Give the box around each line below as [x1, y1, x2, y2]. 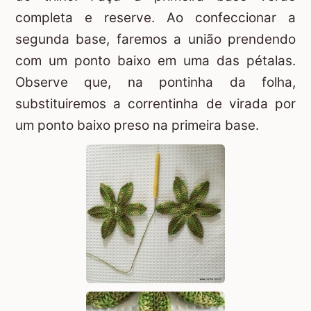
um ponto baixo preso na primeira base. [15, 117, 259, 133]
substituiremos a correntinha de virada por [15, 95, 296, 112]
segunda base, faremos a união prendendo [15, 31, 296, 47]
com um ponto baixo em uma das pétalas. [15, 52, 296, 69]
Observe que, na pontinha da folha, [15, 74, 296, 90]
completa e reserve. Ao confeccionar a [15, 9, 296, 26]
